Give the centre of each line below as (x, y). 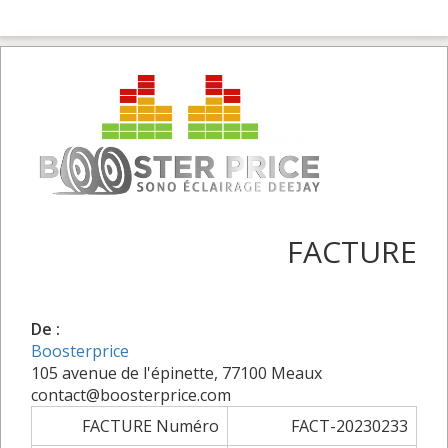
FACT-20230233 (349, 425)
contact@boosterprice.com (131, 394)
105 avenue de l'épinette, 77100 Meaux (176, 372)
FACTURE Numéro (150, 425)
